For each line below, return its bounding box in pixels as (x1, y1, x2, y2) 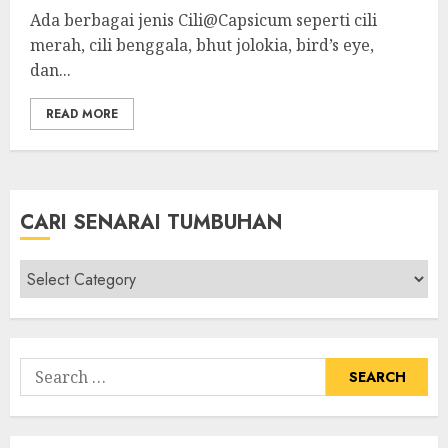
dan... (30, 59, 71, 81)
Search (19, 358, 72, 381)
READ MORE (46, 105, 118, 123)
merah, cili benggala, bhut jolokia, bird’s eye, (30, 34, 374, 56)
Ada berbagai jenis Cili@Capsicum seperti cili (30, 9, 377, 31)
